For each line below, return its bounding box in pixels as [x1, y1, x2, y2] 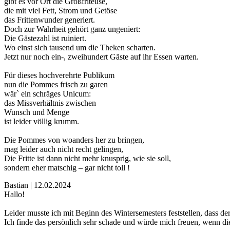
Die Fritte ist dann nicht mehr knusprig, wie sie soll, [4, 154, 171, 163]
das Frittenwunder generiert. [4, 15, 95, 25]
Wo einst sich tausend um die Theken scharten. [4, 43, 156, 52]
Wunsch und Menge [4, 108, 69, 117]
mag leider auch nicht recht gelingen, [4, 145, 123, 154]
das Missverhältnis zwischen [4, 99, 96, 108]
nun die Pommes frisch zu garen [4, 80, 108, 89]
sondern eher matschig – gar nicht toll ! [4, 163, 130, 172]
